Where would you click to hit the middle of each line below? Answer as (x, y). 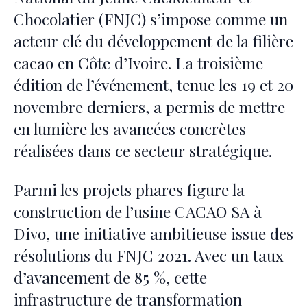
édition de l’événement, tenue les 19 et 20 (153, 84)
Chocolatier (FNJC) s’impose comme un (151, 19)
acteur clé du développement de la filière (153, 40)
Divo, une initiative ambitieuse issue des (153, 233)
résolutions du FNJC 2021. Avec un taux (149, 255)
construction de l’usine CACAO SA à (138, 211)
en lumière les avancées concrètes (130, 128)
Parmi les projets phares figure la (129, 189)
